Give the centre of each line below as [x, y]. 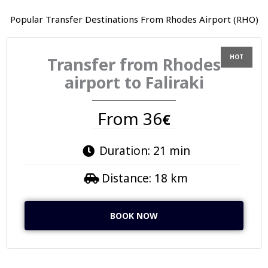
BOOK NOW [134, 216]
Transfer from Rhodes [134, 64]
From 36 [130, 118]
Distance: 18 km [144, 178]
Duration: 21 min [144, 151]
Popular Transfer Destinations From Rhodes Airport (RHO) [134, 19]
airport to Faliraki [134, 82]
